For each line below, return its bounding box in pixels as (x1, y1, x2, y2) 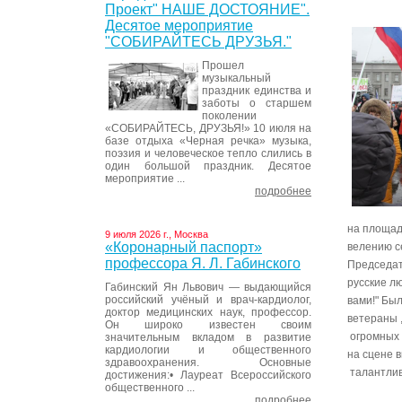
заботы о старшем (202, 97, 311, 109)
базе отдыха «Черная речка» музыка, (105, 135, 311, 147)
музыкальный (202, 72, 271, 84)
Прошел (202, 59, 244, 72)
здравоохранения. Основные (105, 356, 311, 369)
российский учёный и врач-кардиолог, (105, 293, 311, 306)
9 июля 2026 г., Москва (105, 229, 208, 240)
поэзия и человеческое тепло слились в (105, 147, 311, 160)
